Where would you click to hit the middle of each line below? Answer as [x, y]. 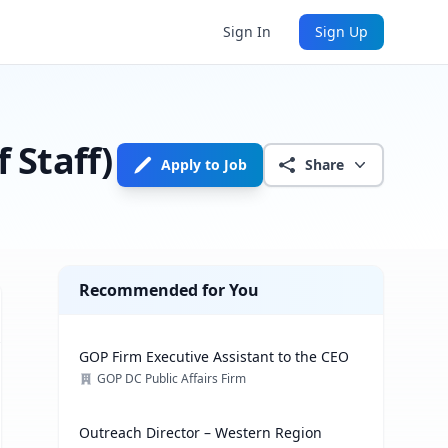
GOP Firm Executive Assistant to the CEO [214, 356]
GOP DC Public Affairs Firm [172, 378]
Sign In [247, 31]
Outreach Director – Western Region [201, 432]
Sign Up [341, 31]
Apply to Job [204, 164]
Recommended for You [169, 290]
